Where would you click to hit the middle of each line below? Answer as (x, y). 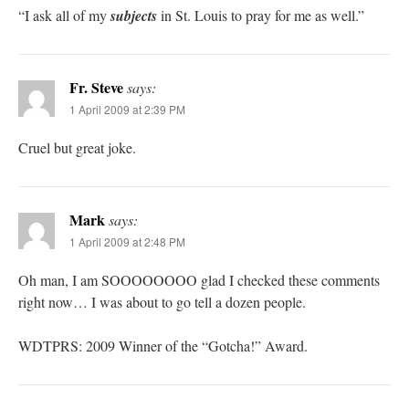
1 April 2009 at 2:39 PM (127, 110)
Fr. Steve (96, 88)
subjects (134, 16)
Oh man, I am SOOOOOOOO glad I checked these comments (199, 280)
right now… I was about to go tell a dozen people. (162, 302)
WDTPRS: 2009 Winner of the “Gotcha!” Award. (163, 346)
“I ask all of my (64, 16)
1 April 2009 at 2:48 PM (127, 242)
